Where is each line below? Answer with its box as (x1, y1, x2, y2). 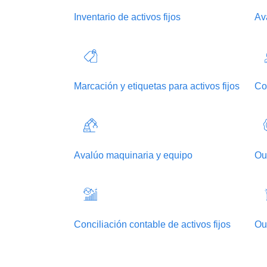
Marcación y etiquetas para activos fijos (74, 80, 240, 91)
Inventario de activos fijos (74, 11, 181, 22)
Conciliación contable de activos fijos (74, 219, 231, 229)
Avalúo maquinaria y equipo (74, 150, 193, 160)
